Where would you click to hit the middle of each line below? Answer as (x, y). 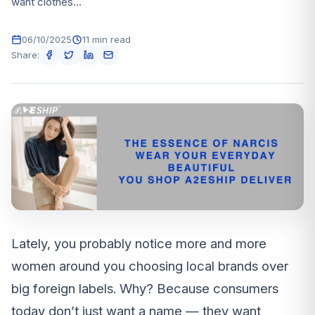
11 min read (107, 39)
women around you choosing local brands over (150, 266)
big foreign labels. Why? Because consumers (145, 289)
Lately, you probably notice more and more (139, 244)
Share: (25, 54)
